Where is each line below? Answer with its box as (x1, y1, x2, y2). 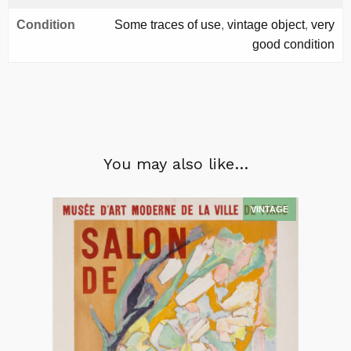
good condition (252, 38, 335, 51)
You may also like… (103, 154, 248, 173)
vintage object (227, 18, 305, 31)
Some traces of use (114, 18, 221, 31)
